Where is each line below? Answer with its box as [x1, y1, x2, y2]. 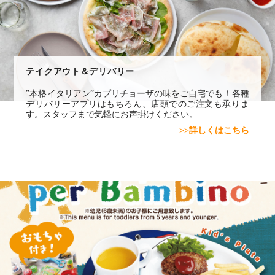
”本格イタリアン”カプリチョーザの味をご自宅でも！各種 [26, 88, 249, 98]
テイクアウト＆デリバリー [26, 66, 135, 76]
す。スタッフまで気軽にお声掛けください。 [26, 109, 198, 119]
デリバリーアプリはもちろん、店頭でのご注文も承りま [26, 98, 249, 109]
